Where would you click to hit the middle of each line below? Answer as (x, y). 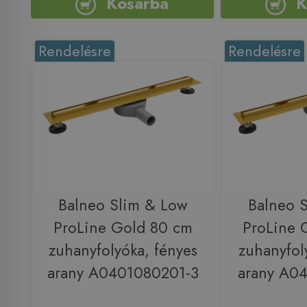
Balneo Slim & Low (123, 205)
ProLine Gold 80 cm (123, 228)
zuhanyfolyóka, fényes (123, 250)
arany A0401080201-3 (123, 273)
